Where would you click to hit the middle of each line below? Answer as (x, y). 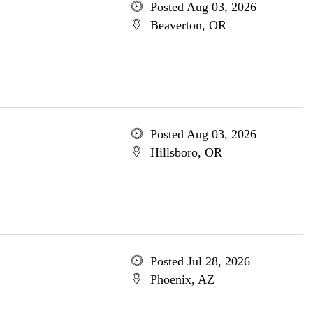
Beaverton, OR (188, 25)
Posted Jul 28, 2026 (200, 261)
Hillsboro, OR (186, 152)
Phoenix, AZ (182, 279)
